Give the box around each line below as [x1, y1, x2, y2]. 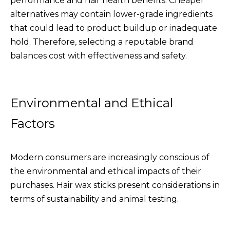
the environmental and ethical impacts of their [10, 166, 201, 176]
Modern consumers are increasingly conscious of [10, 152, 209, 162]
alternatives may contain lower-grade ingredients [10, 9, 213, 19]
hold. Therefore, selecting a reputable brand [10, 36, 194, 47]
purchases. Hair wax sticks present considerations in [10, 180, 220, 190]
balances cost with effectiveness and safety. [10, 50, 187, 61]
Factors [10, 116, 55, 131]
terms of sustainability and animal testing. [10, 194, 179, 204]
